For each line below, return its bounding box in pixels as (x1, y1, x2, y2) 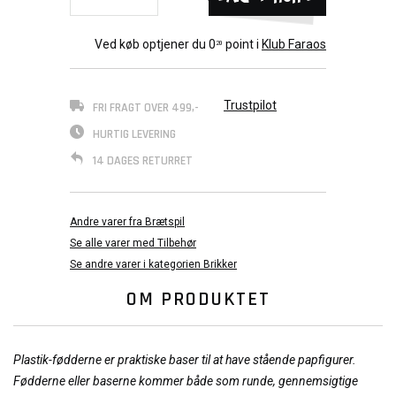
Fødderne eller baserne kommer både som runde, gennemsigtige (13, 374, 358, 388)
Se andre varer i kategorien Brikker (70, 258, 237, 270)
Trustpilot (224, 98, 277, 112)
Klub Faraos (262, 37, 326, 51)
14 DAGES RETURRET (93, 153, 193, 169)
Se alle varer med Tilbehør (70, 237, 196, 249)
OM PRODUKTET (126, 287, 270, 312)
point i (223, 37, 262, 51)
